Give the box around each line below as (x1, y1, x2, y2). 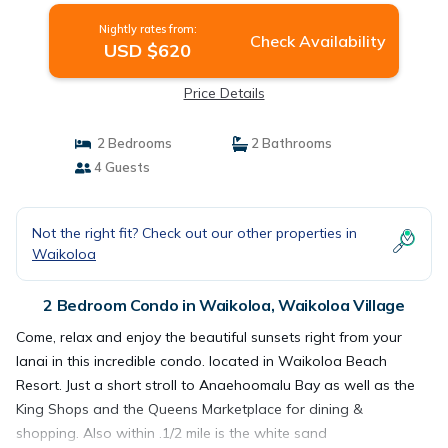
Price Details (183, 84, 265, 102)
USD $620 (104, 39, 192, 62)
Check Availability (249, 31, 386, 51)
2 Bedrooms (90, 135, 172, 151)
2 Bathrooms (248, 135, 332, 151)
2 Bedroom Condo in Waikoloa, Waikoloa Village (43, 295, 405, 315)
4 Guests (90, 159, 150, 175)
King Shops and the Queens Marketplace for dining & (16, 400, 363, 418)
